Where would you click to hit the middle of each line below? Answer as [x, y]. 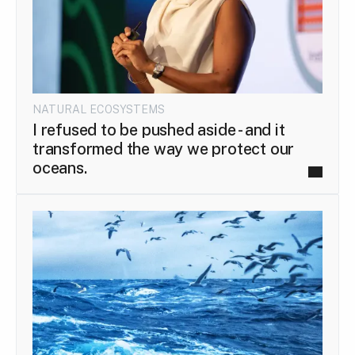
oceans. [60, 168]
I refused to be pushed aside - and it [159, 130]
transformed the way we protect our [164, 149]
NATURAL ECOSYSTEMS [99, 110]
